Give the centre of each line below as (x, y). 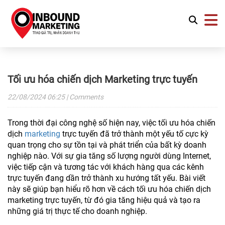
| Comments (84, 97)
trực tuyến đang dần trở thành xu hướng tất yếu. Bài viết (106, 178)
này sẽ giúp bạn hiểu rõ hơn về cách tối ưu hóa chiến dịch (109, 189)
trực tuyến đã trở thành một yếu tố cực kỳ (134, 134)
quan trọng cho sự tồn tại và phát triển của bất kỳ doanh (107, 145)
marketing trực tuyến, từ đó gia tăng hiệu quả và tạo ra (104, 200)
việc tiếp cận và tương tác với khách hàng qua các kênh (106, 167)
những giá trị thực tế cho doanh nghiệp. (77, 211)
